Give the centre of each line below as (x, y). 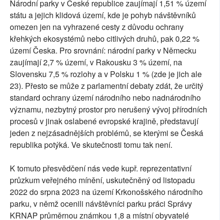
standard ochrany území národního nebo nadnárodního (105, 97)
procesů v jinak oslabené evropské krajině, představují (104, 121)
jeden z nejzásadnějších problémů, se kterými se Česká (107, 133)
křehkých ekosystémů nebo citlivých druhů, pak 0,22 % (105, 38)
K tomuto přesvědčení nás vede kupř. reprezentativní (101, 168)
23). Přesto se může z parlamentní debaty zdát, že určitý (107, 85)
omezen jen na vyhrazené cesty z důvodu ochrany (97, 27)
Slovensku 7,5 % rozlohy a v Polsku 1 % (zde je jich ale (106, 74)
